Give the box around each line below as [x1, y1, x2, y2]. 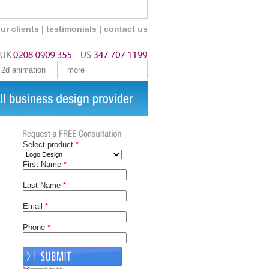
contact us [103, 24, 148, 34]
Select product [22, 140, 76, 149]
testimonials [46, 24, 99, 34]
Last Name [22, 181, 63, 190]
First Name [22, 160, 64, 169]
